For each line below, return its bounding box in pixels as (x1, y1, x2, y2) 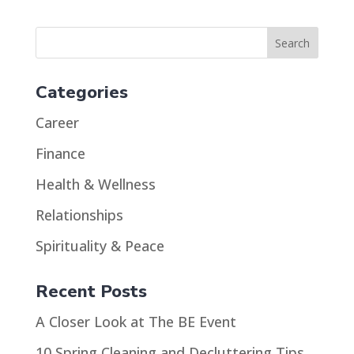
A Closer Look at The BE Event (35, 312, 236, 331)
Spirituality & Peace (35, 236, 164, 255)
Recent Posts (35, 280, 147, 303)
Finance (35, 144, 85, 163)
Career (35, 113, 79, 132)
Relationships (35, 205, 123, 224)
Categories (35, 81, 128, 104)
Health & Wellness (35, 175, 156, 194)
